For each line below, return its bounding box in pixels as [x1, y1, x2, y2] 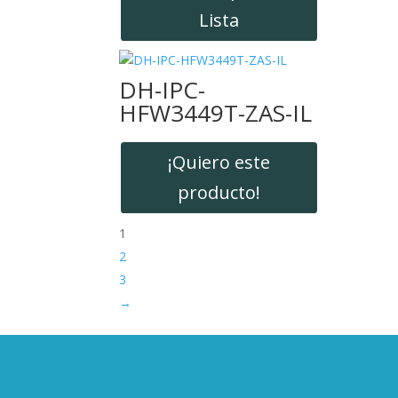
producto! [178, 179, 261, 204]
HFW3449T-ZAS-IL [119, 96, 313, 129]
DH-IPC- [119, 73, 206, 106]
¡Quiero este [168, 149, 271, 174]
